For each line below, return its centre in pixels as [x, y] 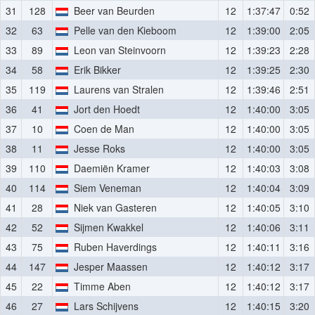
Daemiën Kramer [109, 168]
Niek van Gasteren [113, 207]
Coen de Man [102, 129]
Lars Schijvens [104, 306]
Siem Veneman [105, 188]
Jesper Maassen [108, 266]
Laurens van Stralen [116, 89]
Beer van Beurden [112, 11]
